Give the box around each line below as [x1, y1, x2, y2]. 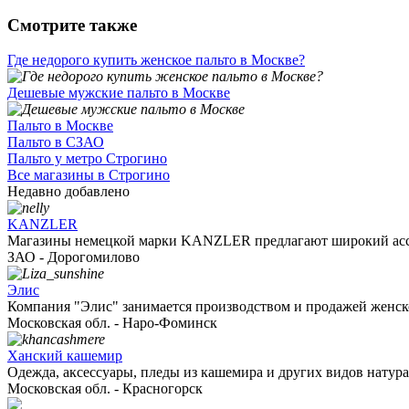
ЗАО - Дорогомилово [7, 249, 140, 266]
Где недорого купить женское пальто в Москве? [7, 52, 305, 68]
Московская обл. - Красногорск [7, 381, 203, 397]
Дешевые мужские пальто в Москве [7, 85, 230, 101]
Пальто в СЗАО [7, 134, 104, 151]
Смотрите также [7, 15, 137, 35]
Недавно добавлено [7, 184, 130, 200]
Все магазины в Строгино [7, 167, 170, 184]
